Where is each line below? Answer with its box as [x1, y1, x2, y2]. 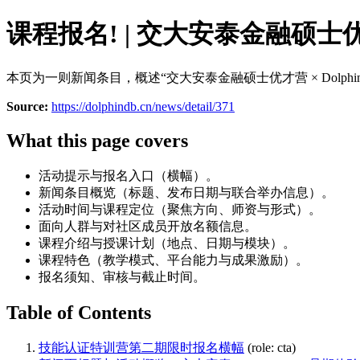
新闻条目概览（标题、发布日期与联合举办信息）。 [39, 185, 334, 199]
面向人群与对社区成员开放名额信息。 [39, 219, 257, 233]
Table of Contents [6, 301, 151, 323]
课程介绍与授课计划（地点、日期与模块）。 [39, 235, 296, 250]
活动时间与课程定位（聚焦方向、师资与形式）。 [39, 202, 321, 216]
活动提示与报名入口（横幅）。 [39, 168, 219, 182]
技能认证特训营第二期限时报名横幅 [39, 340, 244, 354]
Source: [6, 99, 48, 113]
